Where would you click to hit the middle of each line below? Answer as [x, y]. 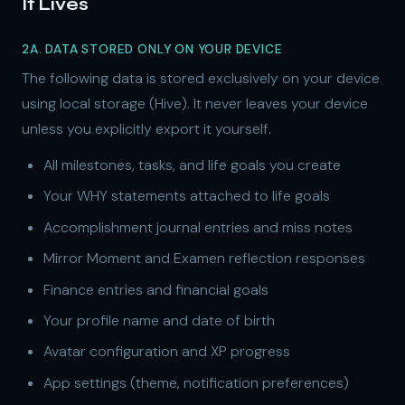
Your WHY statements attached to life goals [187, 196]
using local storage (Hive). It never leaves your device [195, 104]
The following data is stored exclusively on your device [201, 78]
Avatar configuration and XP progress [167, 352]
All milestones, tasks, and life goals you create [192, 165]
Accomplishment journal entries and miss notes [198, 227]
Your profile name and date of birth [159, 320]
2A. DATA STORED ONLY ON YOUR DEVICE [152, 49]
